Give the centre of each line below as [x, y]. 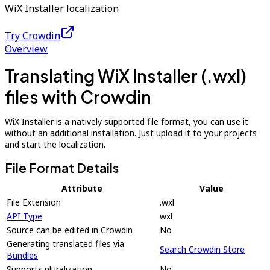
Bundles [22, 255]
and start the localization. [55, 144]
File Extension [34, 202]
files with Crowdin [78, 97]
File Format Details [62, 168]
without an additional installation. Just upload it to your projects [131, 133]
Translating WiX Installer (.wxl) [126, 76]
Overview [26, 49]
